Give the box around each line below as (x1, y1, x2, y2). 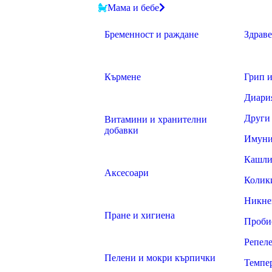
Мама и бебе (107, 2, 159, 13)
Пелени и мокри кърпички (104, 253, 216, 263)
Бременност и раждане (104, 29, 199, 39)
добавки (104, 125, 138, 135)
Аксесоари (104, 168, 149, 178)
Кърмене (104, 72, 141, 82)
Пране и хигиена (104, 210, 175, 220)
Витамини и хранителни (104, 114, 207, 124)
